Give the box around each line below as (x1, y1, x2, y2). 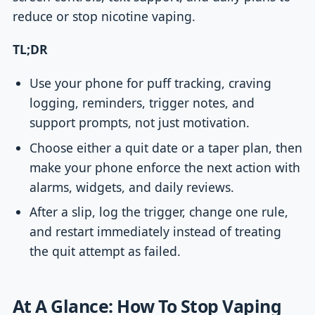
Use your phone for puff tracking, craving (30, 74, 272, 91)
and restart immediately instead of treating (30, 223, 282, 240)
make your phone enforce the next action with (30, 158, 301, 176)
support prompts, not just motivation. (30, 113, 250, 131)
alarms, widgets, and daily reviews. (30, 178, 235, 195)
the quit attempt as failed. (30, 243, 181, 260)
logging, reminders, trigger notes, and (30, 94, 255, 111)
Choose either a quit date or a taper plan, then (30, 139, 303, 156)
